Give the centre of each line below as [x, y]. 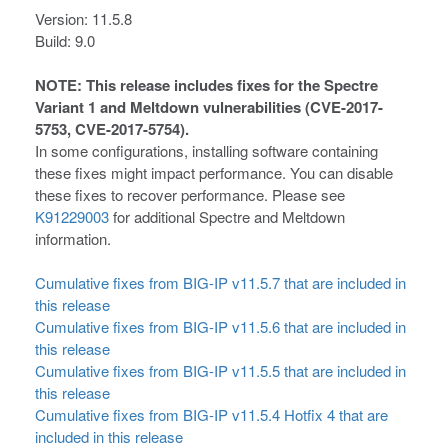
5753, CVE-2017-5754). [112, 129]
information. [73, 238]
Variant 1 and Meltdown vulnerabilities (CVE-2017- [209, 107]
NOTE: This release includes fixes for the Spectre [206, 85]
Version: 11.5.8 [83, 18]
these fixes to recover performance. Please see [190, 194]
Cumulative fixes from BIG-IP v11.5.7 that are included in [220, 282]
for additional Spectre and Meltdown [229, 216]
